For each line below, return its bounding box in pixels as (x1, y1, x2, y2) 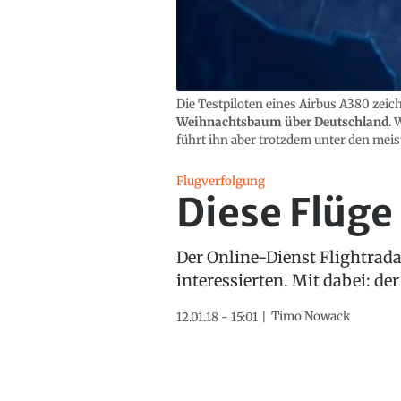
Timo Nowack (270, 309, 351, 325)
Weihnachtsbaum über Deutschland (175, 114, 388, 130)
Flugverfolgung (175, 174, 265, 190)
